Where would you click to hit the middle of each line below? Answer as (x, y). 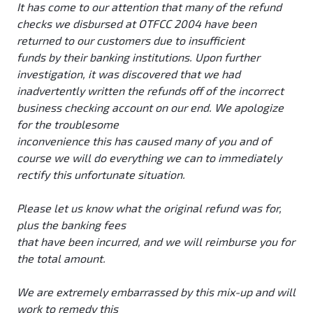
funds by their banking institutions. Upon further (138, 57)
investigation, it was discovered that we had (129, 74)
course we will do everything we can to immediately (149, 158)
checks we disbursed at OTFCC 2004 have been (137, 24)
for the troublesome (68, 124)
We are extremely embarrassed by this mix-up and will (156, 292)
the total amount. (61, 259)
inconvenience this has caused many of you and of (144, 141)
